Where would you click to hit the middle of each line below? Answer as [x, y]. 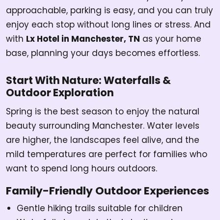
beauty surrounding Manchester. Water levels [103, 126]
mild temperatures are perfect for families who [107, 154]
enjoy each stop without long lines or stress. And [108, 25]
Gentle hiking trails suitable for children [100, 208]
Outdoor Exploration [60, 93]
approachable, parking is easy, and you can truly [110, 11]
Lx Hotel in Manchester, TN [83, 39]
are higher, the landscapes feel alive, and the [103, 140]
